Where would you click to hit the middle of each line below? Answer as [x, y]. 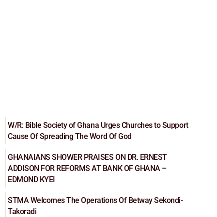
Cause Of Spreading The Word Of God [70, 136]
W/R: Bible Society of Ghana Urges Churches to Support [98, 125]
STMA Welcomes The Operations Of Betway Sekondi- [95, 200]
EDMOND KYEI [31, 179]
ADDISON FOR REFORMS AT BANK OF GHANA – [87, 168]
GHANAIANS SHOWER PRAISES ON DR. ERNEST [87, 157]
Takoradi [22, 211]
